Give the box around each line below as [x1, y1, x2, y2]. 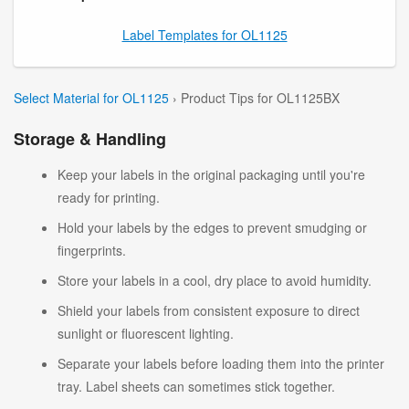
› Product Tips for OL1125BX [173, 88, 340, 107]
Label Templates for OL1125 [121, 25, 288, 44]
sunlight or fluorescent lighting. [58, 323, 234, 342]
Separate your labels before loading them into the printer [58, 353, 384, 372]
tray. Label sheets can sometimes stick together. [58, 376, 335, 395]
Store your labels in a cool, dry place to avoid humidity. [58, 270, 372, 289]
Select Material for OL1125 [14, 88, 169, 107]
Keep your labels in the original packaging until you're [58, 164, 365, 184]
